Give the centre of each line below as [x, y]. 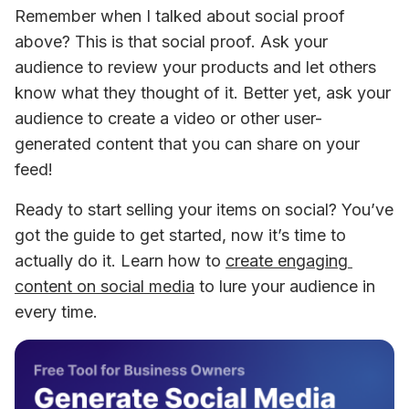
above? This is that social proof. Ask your [171, 42]
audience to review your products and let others [195, 68]
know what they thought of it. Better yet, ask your [203, 93]
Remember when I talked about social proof [180, 16]
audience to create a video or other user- [168, 119]
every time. [56, 312]
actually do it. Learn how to [120, 261]
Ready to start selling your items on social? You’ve [204, 210]
